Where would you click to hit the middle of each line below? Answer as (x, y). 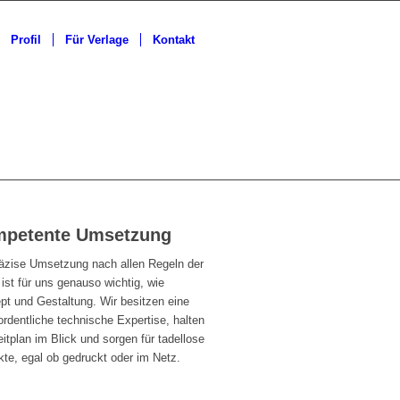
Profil (26, 40)
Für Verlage (97, 40)
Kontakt (174, 40)
